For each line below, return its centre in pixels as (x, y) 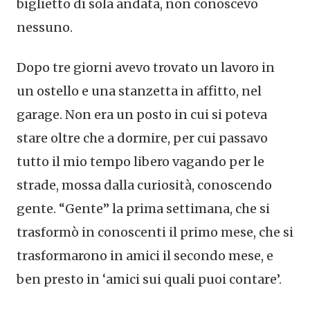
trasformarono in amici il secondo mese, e (145, 256)
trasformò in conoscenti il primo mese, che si (155, 232)
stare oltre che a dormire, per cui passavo (142, 138)
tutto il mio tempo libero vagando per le (140, 162)
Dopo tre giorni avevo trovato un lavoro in (146, 68)
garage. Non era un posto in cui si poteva (142, 115)
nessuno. (45, 28)
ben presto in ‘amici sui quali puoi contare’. (149, 280)
